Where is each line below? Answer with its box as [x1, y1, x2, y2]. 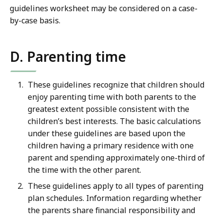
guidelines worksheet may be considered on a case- [10, 3, 198, 14]
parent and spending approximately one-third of [28, 152, 205, 163]
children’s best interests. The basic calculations [28, 116, 201, 127]
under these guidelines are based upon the [28, 128, 185, 139]
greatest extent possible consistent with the [28, 104, 189, 115]
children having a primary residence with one [28, 140, 194, 151]
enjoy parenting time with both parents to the [28, 91, 196, 103]
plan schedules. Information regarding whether [28, 193, 201, 204]
